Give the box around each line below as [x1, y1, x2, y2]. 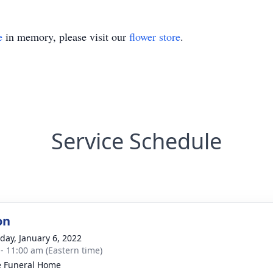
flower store [129, 29, 180, 44]
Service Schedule [51, 126, 222, 156]
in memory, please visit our [2, 29, 129, 44]
